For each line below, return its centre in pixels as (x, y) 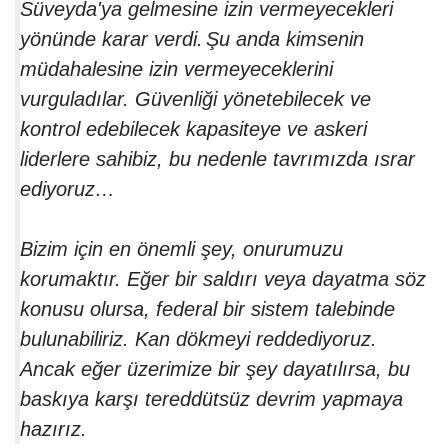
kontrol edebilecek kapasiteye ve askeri (193, 129)
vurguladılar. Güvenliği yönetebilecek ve (195, 99)
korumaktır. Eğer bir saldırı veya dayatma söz (223, 279)
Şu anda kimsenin (285, 39)
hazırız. (53, 429)
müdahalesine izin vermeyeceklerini (176, 69)
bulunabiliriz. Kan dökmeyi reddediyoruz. (198, 339)
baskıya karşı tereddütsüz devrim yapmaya (211, 399)
